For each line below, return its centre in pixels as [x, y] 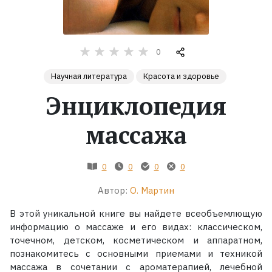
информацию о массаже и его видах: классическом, [136, 226]
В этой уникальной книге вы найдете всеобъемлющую [136, 213]
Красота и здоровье [181, 76]
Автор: [113, 190]
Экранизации [49, 92]
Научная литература [89, 76]
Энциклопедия [136, 105]
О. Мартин [152, 190]
